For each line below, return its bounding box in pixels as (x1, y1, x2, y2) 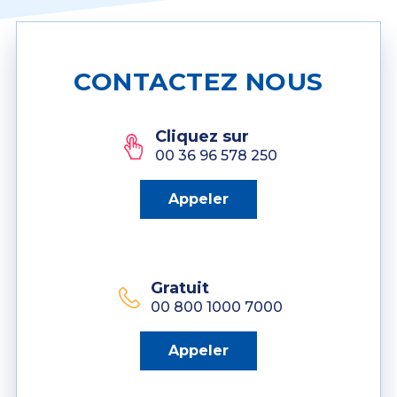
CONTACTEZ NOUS (74, 66, 323, 97)
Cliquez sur (155, 127, 249, 146)
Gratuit (150, 278, 209, 298)
